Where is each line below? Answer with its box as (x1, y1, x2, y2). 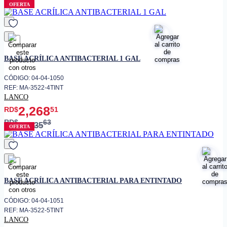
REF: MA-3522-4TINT (4, 84, 63, 91)
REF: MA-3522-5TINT (4, 206, 63, 214)
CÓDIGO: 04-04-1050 (4, 74, 64, 82)
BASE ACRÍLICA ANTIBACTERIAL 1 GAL (4, 54, 140, 62)
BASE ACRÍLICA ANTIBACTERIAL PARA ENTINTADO (4, 176, 182, 185)
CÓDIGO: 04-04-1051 (4, 197, 64, 204)
